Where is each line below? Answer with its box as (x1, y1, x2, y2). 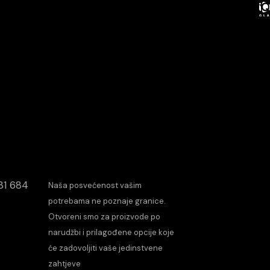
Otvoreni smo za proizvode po (48, 212, 161, 222)
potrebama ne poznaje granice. (48, 196, 166, 207)
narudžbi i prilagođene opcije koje (48, 227, 175, 238)
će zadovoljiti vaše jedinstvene (48, 243, 163, 254)
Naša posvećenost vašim (48, 180, 142, 191)
